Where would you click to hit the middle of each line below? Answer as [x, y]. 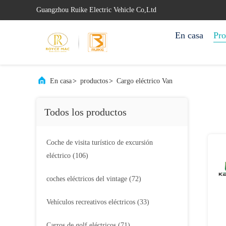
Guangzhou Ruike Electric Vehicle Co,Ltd [96, 10]
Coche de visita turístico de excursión [100, 143]
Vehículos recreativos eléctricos [91, 202]
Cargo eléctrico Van [145, 81]
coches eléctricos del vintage [87, 179]
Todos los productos [86, 112]
